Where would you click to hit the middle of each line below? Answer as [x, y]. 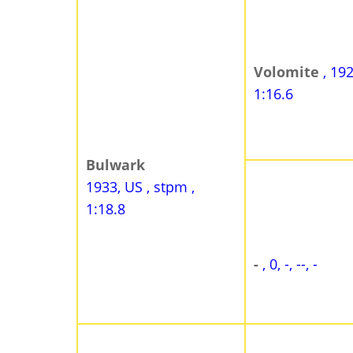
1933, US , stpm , [140, 186]
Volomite [288, 71]
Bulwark [115, 164]
